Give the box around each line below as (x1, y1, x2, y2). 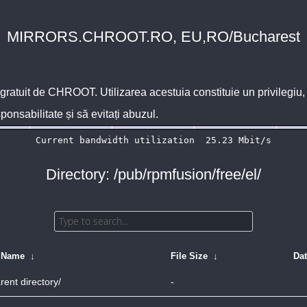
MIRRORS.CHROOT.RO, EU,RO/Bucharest (7, 28, 300, 45)
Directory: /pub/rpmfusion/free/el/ (46, 166, 261, 183)
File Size (171, 251, 208, 261)
